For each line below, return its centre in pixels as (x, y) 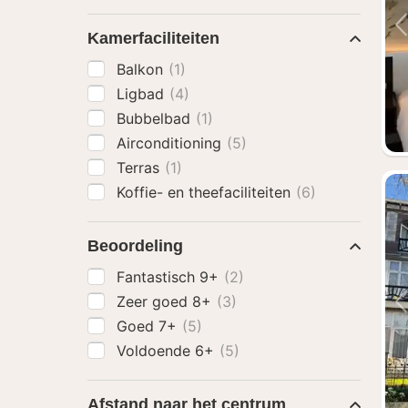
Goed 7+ (149, 326)
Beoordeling (135, 246)
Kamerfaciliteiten (153, 38)
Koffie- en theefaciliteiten (206, 192)
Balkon (142, 69)
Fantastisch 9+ (170, 277)
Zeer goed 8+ (166, 301)
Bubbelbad (156, 118)
